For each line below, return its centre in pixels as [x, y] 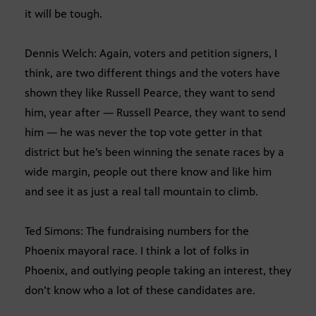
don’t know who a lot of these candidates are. [140, 290]
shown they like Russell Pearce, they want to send [150, 92]
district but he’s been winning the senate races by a [154, 152]
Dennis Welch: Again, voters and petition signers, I [151, 53]
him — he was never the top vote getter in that [144, 132]
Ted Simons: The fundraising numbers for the [137, 231]
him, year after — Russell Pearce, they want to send [155, 112]
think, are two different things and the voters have [152, 73]
